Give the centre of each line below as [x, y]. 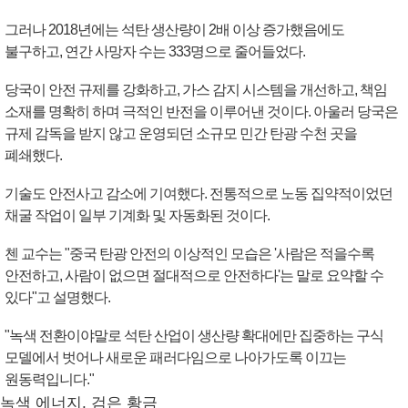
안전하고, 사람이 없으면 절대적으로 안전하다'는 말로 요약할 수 [194, 276]
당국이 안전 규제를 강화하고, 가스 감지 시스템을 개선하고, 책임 [196, 90]
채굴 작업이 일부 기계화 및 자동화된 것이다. [137, 216]
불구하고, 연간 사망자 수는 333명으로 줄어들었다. [155, 52]
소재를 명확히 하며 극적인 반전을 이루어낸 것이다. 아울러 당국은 [201, 112]
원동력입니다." [49, 380]
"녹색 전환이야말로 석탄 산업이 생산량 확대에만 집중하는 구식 [194, 336]
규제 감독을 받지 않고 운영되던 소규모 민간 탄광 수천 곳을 [181, 134]
